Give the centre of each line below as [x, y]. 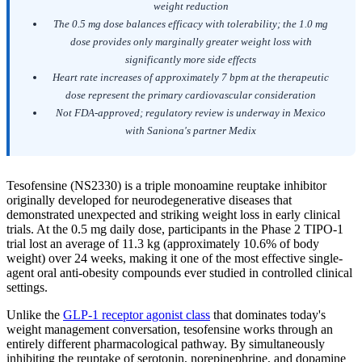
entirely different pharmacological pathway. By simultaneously [166, 344]
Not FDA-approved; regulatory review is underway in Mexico [191, 113]
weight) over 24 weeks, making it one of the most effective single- [175, 259]
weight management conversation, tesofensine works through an [170, 330]
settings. [27, 288]
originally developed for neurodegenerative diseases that [149, 200]
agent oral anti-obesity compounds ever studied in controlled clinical [179, 273]
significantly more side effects [191, 60]
